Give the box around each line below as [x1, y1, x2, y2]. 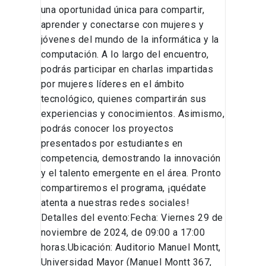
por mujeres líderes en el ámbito [40, 78, 185, 90]
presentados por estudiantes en [40, 138, 183, 150]
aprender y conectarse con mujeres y [40, 19, 204, 31]
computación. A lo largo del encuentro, [40, 49, 209, 61]
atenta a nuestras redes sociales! [40, 197, 190, 209]
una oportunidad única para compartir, [40, 4, 205, 16]
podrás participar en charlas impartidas [40, 64, 214, 75]
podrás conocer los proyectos [40, 123, 174, 135]
